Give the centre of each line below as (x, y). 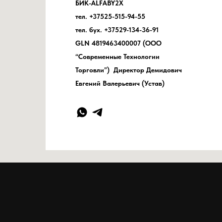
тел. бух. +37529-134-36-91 (119, 30)
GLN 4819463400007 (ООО (118, 43)
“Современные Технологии (117, 57)
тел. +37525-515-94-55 (112, 17)
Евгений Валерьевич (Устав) (120, 83)
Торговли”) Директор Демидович (129, 70)
